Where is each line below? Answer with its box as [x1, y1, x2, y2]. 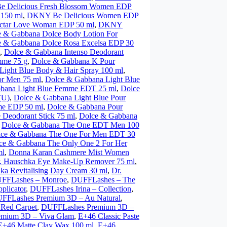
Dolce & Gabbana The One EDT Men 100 [2, 121, 139, 129]
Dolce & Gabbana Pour [47, 102, 123, 111]
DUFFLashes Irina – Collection [30, 184, 131, 193]
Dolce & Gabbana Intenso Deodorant [4, 48, 124, 56]
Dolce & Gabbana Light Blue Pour [14, 93, 126, 102]
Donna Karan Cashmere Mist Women [9, 148, 129, 157]
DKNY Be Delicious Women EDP [27, 11, 139, 20]
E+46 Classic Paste [78, 212, 139, 220]
